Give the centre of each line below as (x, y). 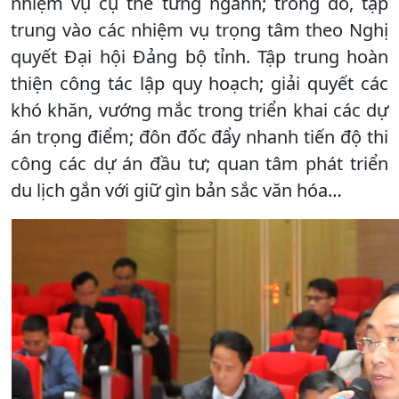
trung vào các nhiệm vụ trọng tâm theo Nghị (199, 30)
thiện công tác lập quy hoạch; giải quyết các (199, 84)
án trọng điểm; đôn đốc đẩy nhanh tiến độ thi (199, 137)
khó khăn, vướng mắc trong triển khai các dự (199, 110)
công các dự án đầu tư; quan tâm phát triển (199, 164)
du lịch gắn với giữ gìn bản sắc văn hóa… (176, 191)
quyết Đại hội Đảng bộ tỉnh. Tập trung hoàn (199, 57)
